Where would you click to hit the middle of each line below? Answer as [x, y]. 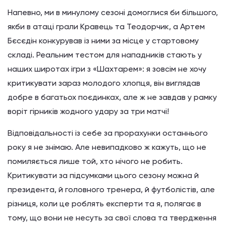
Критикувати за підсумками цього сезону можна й [103, 175]
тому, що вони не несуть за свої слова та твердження [112, 218]
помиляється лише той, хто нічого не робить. [95, 161]
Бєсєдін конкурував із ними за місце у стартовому [103, 41]
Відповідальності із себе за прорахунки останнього [108, 133]
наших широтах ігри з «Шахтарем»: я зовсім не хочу [107, 69]
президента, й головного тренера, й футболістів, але [111, 189]
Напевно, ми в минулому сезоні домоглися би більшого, [113, 12]
